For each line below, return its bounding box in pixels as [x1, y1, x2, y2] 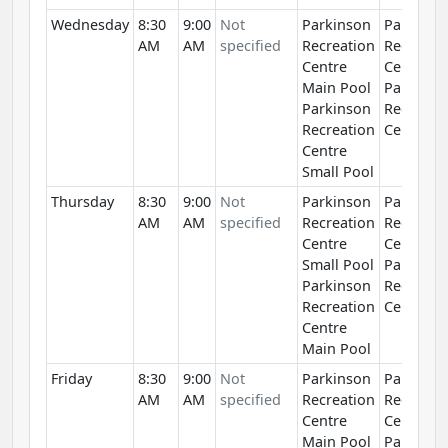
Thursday [51, 192, 114, 212]
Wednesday [51, 15, 129, 35]
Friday [51, 369, 92, 389]
